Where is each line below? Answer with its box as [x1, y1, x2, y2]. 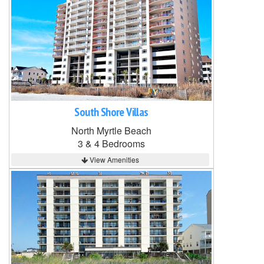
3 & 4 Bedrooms [78, 137, 145, 150]
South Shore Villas [74, 104, 148, 120]
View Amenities [87, 154, 139, 164]
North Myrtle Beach [71, 124, 151, 137]
